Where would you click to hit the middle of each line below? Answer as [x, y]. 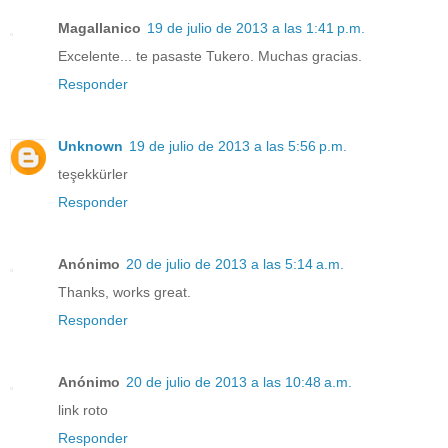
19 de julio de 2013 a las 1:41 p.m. [256, 27]
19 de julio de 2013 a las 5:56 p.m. [238, 145]
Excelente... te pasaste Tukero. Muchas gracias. [210, 55]
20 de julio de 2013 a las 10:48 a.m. [239, 381]
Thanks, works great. [124, 291]
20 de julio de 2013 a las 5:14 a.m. [235, 263]
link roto [83, 409]
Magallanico [99, 27]
